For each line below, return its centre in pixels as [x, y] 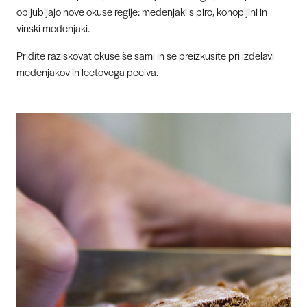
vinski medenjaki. [53, 27]
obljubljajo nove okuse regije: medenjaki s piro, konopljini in [142, 11]
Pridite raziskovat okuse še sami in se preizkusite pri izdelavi [145, 55]
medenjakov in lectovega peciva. [87, 71]
